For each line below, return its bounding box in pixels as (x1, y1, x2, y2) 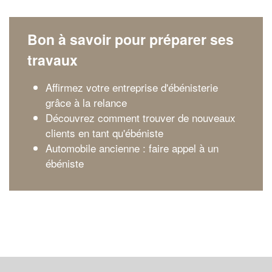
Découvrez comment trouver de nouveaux (46, 110, 236, 125)
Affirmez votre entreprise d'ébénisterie (46, 80, 218, 95)
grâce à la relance (46, 95, 127, 110)
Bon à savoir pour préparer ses (27, 29, 234, 49)
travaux (27, 50, 78, 70)
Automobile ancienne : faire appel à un (46, 140, 219, 155)
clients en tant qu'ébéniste (46, 125, 163, 140)
